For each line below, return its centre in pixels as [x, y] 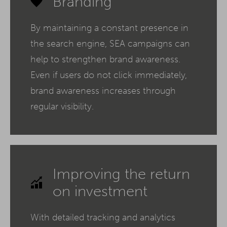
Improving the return [121, 174]
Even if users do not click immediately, [109, 75]
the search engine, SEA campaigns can [110, 43]
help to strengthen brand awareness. [105, 59]
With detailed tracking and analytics [103, 217]
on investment [100, 191]
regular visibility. [62, 106]
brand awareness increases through [103, 90]
